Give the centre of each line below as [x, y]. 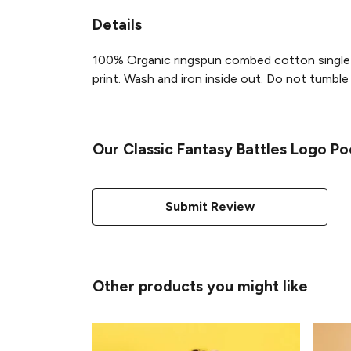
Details [117, 24]
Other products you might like [200, 286]
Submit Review [210, 206]
